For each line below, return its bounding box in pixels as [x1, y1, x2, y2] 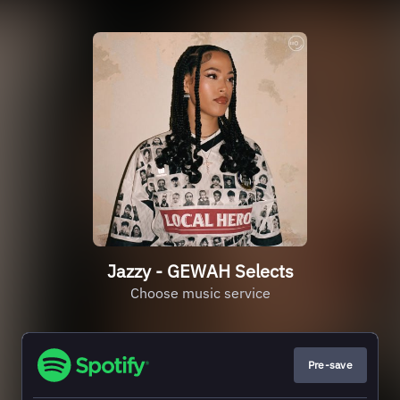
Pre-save [307, 358, 353, 371]
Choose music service [129, 284, 271, 302]
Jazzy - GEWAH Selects [106, 259, 294, 283]
